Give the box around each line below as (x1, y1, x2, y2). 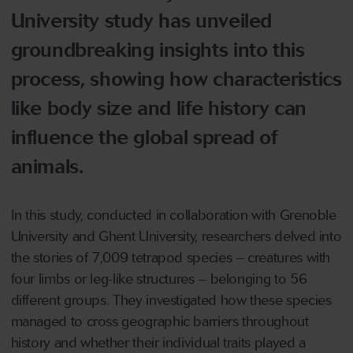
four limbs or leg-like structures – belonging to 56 (10, 269, 307, 288)
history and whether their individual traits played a (10, 333, 306, 351)
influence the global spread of (10, 124, 277, 150)
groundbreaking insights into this (10, 37, 305, 62)
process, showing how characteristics (10, 66, 342, 91)
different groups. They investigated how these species (10, 291, 332, 309)
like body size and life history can (10, 95, 307, 121)
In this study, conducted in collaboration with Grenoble (10, 206, 336, 224)
